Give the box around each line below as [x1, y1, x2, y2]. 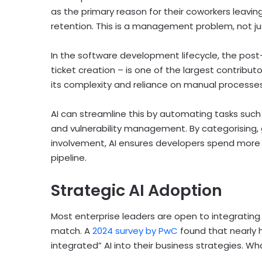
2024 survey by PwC [92, 225, 178, 237]
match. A [51, 225, 92, 237]
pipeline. [51, 151, 87, 164]
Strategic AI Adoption [51, 179, 222, 201]
